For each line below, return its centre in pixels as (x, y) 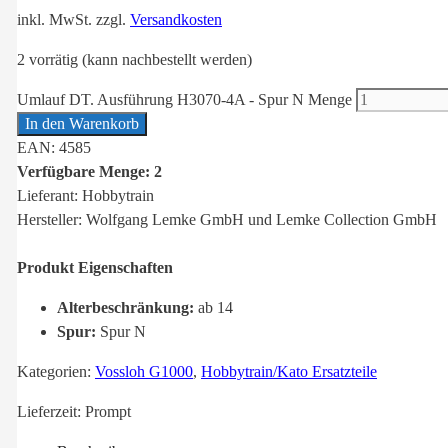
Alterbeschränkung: (125, 308)
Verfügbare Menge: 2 (89, 172)
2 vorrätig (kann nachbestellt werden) (134, 60)
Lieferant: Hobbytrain (85, 196)
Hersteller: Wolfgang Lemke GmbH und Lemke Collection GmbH (227, 220)
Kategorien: (56, 372)
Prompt (108, 412)
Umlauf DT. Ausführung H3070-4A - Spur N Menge (184, 100)
